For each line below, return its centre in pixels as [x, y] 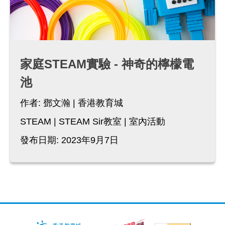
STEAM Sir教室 [90, 122]
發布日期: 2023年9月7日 [69, 140]
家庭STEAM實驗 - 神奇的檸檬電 [107, 64]
